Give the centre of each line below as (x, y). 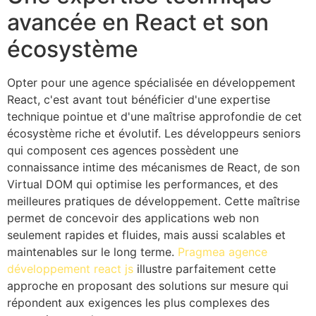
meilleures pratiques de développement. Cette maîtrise (153, 201)
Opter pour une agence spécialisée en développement (151, 82)
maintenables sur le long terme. (92, 251)
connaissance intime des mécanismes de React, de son (153, 167)
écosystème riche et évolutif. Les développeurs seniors (154, 133)
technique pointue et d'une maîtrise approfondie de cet (154, 116)
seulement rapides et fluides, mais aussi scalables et (146, 235)
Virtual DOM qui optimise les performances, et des (142, 184)
